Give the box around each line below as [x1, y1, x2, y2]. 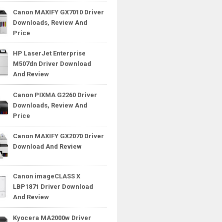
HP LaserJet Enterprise [13, 50, 86, 57]
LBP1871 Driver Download [13, 183, 93, 191]
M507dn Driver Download [13, 60, 91, 68]
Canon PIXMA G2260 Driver [13, 91, 97, 99]
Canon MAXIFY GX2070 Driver [13, 132, 104, 140]
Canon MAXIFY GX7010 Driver [13, 8, 104, 16]
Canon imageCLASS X [13, 172, 80, 180]
